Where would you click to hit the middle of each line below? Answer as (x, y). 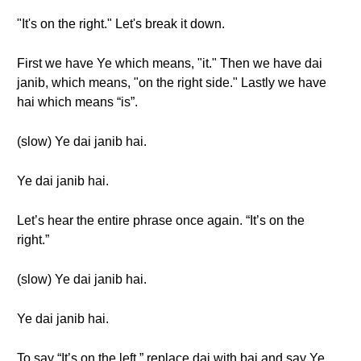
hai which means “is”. (77, 102)
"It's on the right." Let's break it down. (121, 24)
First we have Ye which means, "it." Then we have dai (170, 63)
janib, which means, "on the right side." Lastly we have (172, 83)
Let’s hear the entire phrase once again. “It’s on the (161, 220)
